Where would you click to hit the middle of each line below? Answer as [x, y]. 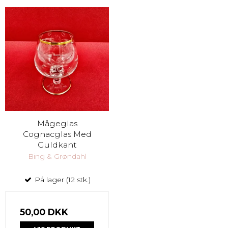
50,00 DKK [44, 212]
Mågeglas [57, 123]
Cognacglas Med [57, 134]
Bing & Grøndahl [57, 156]
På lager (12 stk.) [62, 179]
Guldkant [57, 145]
